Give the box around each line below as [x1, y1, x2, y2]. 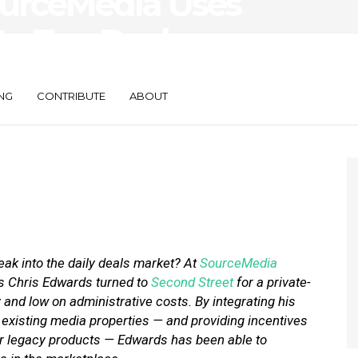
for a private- [233, 274, 311, 290]
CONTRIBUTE [37, 89, 105, 102]
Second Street [151, 274, 233, 290]
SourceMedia [200, 255, 277, 271]
